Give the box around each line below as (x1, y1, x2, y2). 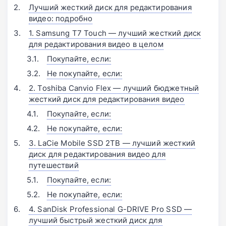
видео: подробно (29, 13, 93, 24)
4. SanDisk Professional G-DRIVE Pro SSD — (29, 204, 192, 215)
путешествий (29, 160, 79, 171)
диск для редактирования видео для (29, 149, 165, 160)
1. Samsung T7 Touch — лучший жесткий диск (29, 28, 201, 39)
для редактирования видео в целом (29, 39, 163, 50)
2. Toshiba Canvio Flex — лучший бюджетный (29, 83, 199, 94)
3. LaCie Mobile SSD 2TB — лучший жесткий (29, 138, 195, 149)
